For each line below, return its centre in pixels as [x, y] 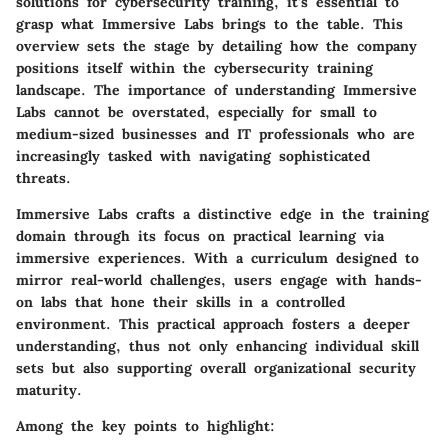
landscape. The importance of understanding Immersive [216, 89]
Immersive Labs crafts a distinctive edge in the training [222, 213]
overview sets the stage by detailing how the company [216, 45]
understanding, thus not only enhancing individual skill [217, 345]
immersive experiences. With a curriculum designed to [217, 257]
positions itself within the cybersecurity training [194, 67]
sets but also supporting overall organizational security [216, 367]
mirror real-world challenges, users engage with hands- [219, 279]
